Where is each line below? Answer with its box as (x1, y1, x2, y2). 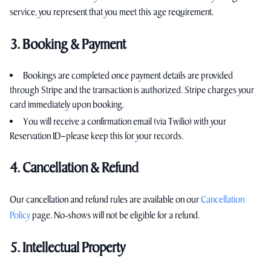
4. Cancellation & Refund (10, 158, 139, 177)
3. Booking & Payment (10, 35, 126, 54)
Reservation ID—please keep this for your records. (10, 130, 183, 143)
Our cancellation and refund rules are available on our (10, 194, 199, 206)
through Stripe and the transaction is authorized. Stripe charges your (10, 84, 254, 97)
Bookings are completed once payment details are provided (23, 70, 233, 82)
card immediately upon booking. (10, 99, 124, 111)
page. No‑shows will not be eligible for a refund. (32, 209, 200, 222)
